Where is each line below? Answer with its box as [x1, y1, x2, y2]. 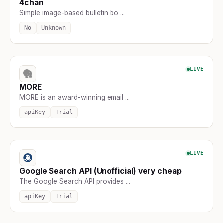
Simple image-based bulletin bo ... [19, 8, 125, 17]
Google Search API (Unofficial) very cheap [19, 166, 182, 176]
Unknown [41, 24, 66, 31]
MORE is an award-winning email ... [19, 93, 130, 101]
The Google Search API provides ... [19, 177, 130, 185]
